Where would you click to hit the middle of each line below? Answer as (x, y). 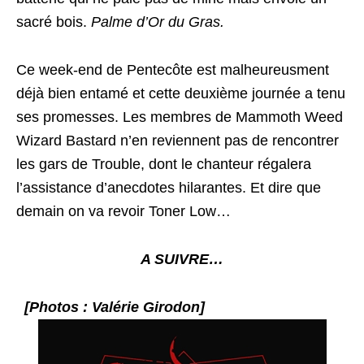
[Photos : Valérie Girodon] (115, 307)
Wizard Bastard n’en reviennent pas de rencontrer (178, 140)
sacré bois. (54, 22)
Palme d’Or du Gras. (158, 22)
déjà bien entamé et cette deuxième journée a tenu (181, 93)
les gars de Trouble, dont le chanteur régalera (164, 164)
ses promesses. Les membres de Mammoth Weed (180, 117)
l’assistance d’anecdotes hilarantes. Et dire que (169, 187)
